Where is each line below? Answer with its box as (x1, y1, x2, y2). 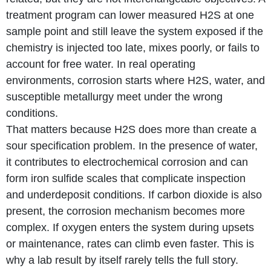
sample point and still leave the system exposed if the (6, 25, 263, 38)
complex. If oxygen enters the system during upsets (6, 221, 254, 233)
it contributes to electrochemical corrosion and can (6, 155, 248, 168)
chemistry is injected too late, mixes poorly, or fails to (6, 41, 260, 54)
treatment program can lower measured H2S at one (6, 8, 254, 21)
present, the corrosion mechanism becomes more (6, 204, 245, 217)
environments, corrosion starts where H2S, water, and (6, 74, 265, 87)
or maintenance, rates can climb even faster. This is (6, 237, 254, 250)
